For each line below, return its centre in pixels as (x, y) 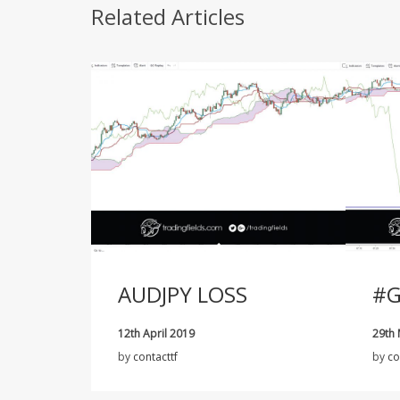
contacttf (155, 356)
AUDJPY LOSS (183, 294)
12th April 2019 (156, 333)
